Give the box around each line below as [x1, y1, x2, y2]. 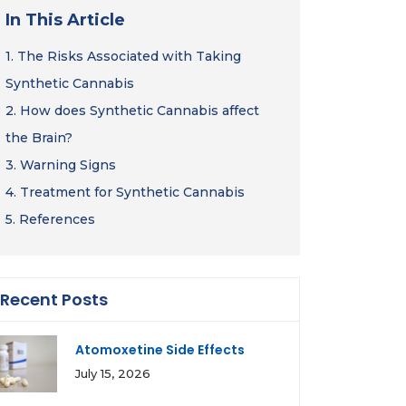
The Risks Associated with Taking [17, 48, 241, 64]
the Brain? [5, 130, 72, 146]
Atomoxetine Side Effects [75, 341, 245, 359]
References [19, 211, 95, 227]
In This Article [5, 10, 125, 30]
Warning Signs [20, 157, 116, 173]
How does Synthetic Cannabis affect [20, 102, 259, 119]
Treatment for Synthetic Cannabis [20, 184, 245, 200]
